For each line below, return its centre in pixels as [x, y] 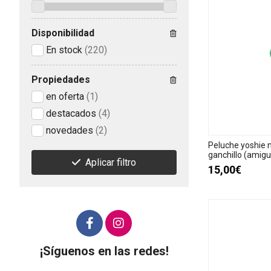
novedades [70, 131]
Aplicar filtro [111, 163]
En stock [64, 50]
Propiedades [61, 80]
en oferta [65, 97]
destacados [71, 114]
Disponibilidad [63, 33]
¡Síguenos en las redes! [104, 251]
